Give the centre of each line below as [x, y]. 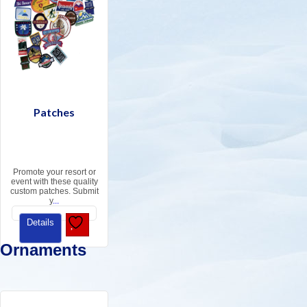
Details [40, 223]
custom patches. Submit [54, 192]
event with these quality [54, 182]
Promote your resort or [54, 172]
